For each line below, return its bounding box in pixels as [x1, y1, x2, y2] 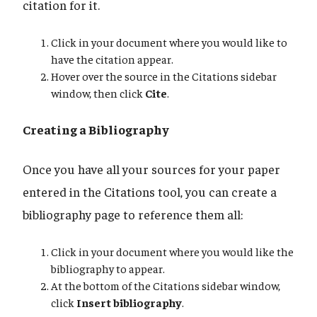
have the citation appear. [51, 52, 173, 67]
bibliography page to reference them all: [23, 206, 243, 223]
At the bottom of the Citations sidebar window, [51, 278, 280, 293]
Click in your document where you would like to [51, 35, 287, 50]
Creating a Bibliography [23, 121, 169, 138]
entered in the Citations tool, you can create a [23, 183, 277, 200]
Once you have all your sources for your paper [23, 161, 280, 178]
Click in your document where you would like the [51, 244, 294, 259]
